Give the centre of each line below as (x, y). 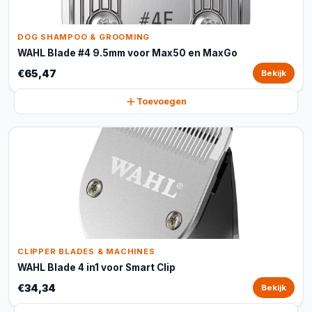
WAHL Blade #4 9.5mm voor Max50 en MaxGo (127, 53)
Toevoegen (162, 101)
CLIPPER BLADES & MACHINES (86, 251)
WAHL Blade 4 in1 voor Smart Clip (96, 267)
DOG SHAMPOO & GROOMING (84, 37)
